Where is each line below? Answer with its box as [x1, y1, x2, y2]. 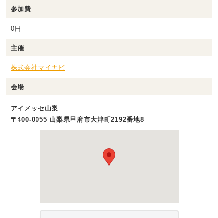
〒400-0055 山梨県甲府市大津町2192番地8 [11, 116, 144, 124]
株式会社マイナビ [11, 64, 65, 72]
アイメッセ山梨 [11, 105, 58, 112]
